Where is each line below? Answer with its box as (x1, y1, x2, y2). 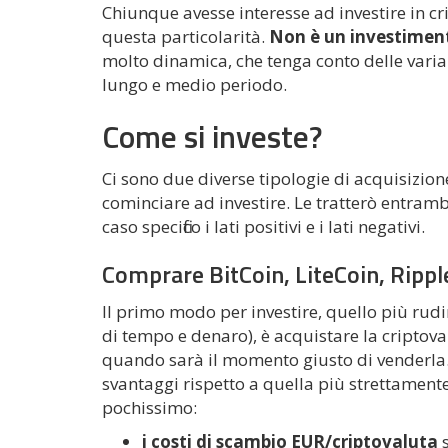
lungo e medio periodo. (102, 73, 287, 97)
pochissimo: (102, 396, 197, 420)
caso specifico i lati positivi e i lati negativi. (102, 215, 425, 239)
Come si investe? (102, 113, 322, 161)
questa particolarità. (102, 25, 269, 49)
